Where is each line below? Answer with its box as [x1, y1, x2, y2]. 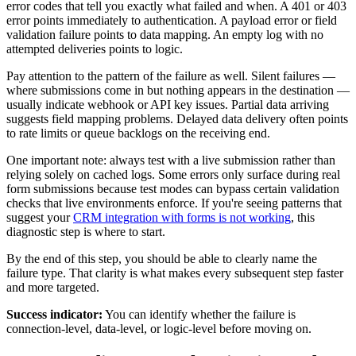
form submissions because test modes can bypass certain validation [6, 181, 339, 195]
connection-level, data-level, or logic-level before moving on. [6, 321, 311, 335]
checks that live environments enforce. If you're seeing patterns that [6, 195, 342, 210]
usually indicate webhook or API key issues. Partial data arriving [6, 97, 329, 111]
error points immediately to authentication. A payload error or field [6, 13, 337, 27]
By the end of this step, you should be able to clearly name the [6, 251, 317, 265]
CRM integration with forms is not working [73, 210, 291, 224]
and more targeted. [6, 280, 99, 294]
